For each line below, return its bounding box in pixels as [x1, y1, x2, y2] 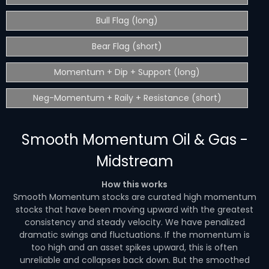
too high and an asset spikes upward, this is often [31, 241, 238, 253]
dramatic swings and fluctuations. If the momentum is [19, 229, 250, 241]
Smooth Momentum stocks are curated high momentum [13, 191, 256, 203]
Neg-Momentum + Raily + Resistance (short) [32, 92, 222, 104]
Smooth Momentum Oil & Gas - [21, 130, 248, 150]
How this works [101, 178, 168, 190]
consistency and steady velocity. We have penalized [24, 216, 245, 228]
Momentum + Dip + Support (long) [54, 66, 201, 78]
